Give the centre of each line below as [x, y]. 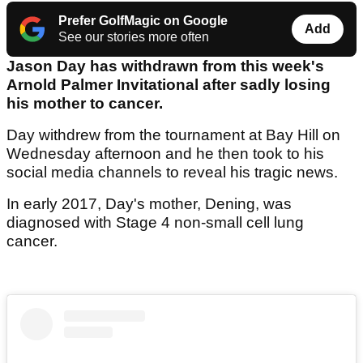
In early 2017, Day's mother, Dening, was [149, 204]
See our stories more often [134, 37]
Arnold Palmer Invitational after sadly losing [169, 85]
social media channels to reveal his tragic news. [172, 173]
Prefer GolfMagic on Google [143, 21]
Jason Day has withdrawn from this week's [165, 66]
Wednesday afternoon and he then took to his [165, 154]
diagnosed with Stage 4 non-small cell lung [155, 223]
